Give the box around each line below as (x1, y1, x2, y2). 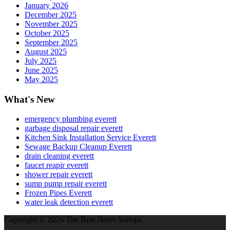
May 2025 (25, 74, 58, 84)
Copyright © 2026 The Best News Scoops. (4, 215, 144, 224)
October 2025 (25, 28, 69, 37)
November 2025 (25, 19, 78, 28)
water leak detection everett (25, 198, 113, 207)
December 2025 (25, 10, 76, 19)
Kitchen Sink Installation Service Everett (25, 133, 156, 142)
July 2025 (25, 56, 56, 65)
